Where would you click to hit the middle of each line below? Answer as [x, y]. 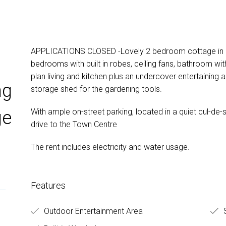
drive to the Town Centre [74, 124]
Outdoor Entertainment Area [92, 211]
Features [48, 185]
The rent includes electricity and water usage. [110, 147]
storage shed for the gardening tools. [96, 89]
